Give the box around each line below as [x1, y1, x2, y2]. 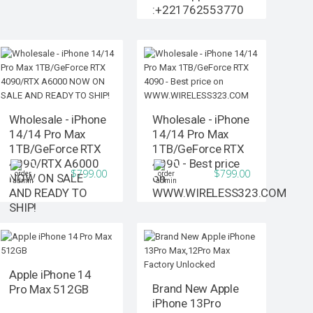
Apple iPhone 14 [9, 268, 92, 282]
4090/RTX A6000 [9, 156, 99, 171]
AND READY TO [9, 186, 87, 201]
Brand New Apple [152, 282, 239, 296]
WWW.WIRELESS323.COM [152, 186, 286, 201]
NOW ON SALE [9, 171, 83, 186]
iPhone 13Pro [152, 296, 221, 311]
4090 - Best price [152, 156, 240, 171]
